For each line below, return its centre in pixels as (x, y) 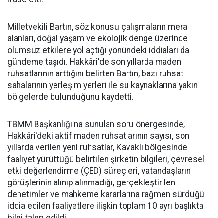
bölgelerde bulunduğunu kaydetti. (71, 97)
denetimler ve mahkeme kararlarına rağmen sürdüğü (106, 194)
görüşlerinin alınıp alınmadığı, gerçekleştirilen (91, 182)
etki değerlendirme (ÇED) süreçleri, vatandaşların (99, 171)
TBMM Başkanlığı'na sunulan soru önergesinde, (96, 124)
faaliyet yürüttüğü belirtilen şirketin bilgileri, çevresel (106, 159)
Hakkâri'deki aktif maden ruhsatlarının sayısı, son (98, 136)
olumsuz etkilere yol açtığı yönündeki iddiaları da (98, 50)
